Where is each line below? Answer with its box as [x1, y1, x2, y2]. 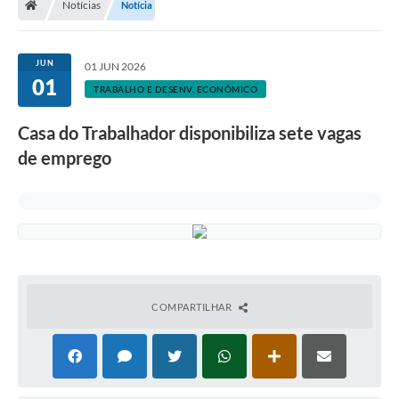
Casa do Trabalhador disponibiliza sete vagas [18, 121, 362, 143]
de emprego [18, 146, 111, 168]
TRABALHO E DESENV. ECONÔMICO [94, 83, 257, 94]
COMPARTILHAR [151, 300, 234, 313]
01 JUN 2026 [85, 59, 146, 73]
